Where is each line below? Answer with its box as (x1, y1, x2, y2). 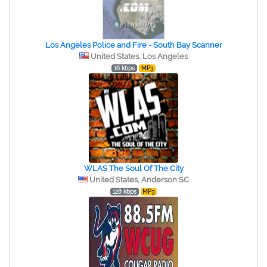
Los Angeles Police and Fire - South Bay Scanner (45, 41, 222, 49)
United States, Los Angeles (91, 52, 188, 61)
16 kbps (114, 65, 135, 72)
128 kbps (112, 188, 136, 195)
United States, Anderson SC (89, 175, 189, 184)
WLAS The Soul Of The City (83, 164, 184, 173)
